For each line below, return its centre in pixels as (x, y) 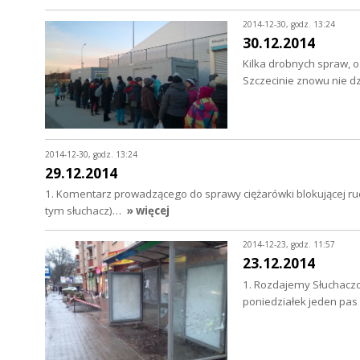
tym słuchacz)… (84, 210)
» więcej (148, 210)
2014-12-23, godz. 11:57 (288, 245)
